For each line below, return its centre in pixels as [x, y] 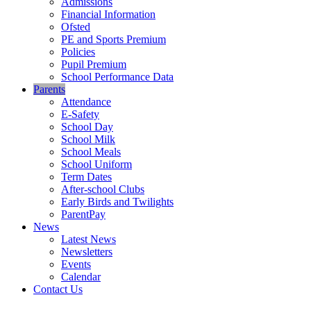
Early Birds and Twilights [117, 201]
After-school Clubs [103, 189]
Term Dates [86, 176]
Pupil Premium [94, 64]
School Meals [91, 151]
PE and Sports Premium [114, 39]
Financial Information [108, 14]
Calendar [81, 276]
